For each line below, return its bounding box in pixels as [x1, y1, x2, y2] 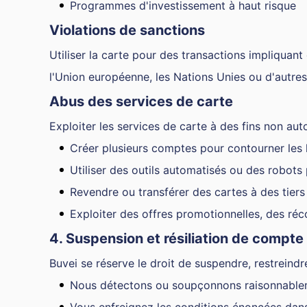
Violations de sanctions [49, 22, 205, 38]
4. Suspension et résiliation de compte [49, 230, 304, 247]
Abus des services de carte [49, 93, 233, 110]
